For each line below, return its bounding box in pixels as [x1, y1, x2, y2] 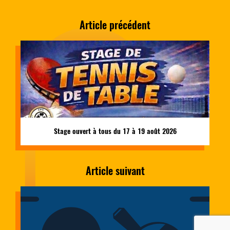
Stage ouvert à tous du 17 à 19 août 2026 [53, 126, 177, 136]
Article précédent [80, 17, 150, 32]
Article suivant [85, 163, 145, 178]
